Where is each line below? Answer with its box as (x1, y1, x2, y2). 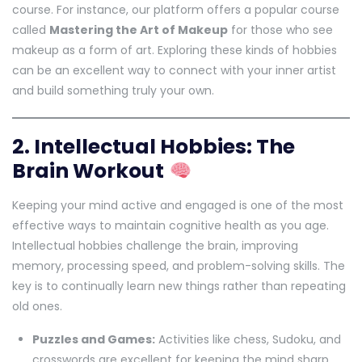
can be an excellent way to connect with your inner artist (12, 62, 336, 79)
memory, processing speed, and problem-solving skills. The (12, 258, 345, 275)
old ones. (12, 298, 62, 315)
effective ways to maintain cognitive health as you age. (12, 217, 329, 234)
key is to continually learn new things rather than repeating (12, 278, 346, 295)
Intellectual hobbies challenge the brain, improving (12, 238, 298, 255)
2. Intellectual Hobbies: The (12, 133, 295, 162)
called (12, 22, 49, 39)
